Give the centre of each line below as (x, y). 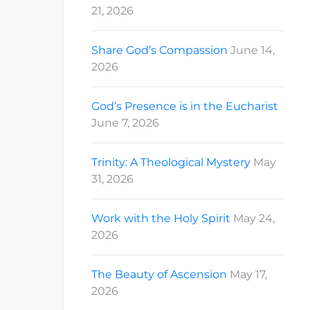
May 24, (254, 218)
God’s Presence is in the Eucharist (185, 106)
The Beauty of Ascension (159, 274)
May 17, (248, 274)
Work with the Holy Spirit (161, 218)
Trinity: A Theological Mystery (171, 162)
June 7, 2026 (125, 122)
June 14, (253, 50)
